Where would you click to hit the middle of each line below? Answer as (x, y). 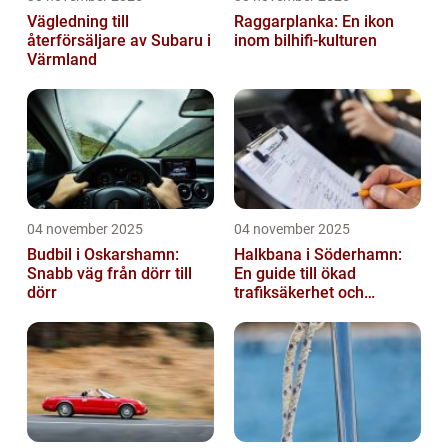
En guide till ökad (295, 274)
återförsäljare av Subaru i (119, 41)
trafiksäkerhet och (299, 293)
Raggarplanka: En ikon (314, 22)
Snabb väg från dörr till (109, 274)
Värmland (62, 60)
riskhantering (281, 312)
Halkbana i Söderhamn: (318, 255)
